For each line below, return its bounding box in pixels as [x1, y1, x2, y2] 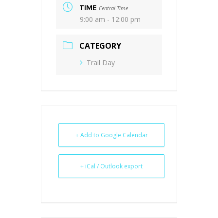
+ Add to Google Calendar [75, 131, 148, 139]
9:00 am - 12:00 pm [80, 15, 141, 24]
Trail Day [87, 58, 115, 67]
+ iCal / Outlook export [80, 162, 143, 170]
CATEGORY [79, 40, 121, 51]
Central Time [99, 4, 128, 12]
